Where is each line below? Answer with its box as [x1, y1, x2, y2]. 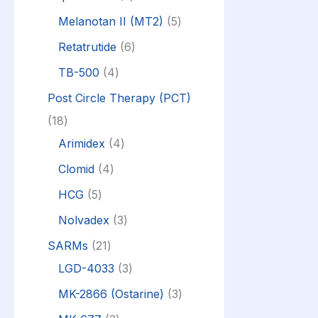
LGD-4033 [58, 261, 114, 275]
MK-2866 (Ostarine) [58, 286, 164, 301]
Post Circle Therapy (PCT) [48, 90, 191, 105]
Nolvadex [58, 212, 109, 227]
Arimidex [58, 136, 105, 150]
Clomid [58, 161, 94, 176]
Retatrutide [58, 39, 116, 54]
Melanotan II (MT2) [58, 13, 163, 28]
